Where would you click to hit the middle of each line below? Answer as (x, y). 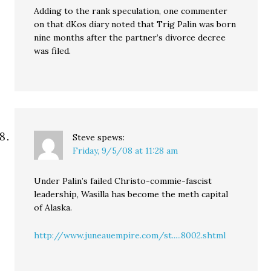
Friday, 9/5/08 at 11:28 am (126, 151)
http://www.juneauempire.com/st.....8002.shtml (130, 235)
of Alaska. (53, 207)
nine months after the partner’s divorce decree (130, 38)
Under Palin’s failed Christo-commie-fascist (123, 181)
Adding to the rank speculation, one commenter (131, 11)
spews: (111, 137)
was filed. (53, 51)
